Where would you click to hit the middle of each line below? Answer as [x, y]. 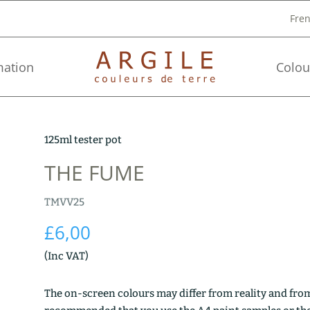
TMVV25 [64, 202]
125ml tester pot [83, 139]
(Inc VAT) [66, 256]
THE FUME [94, 172]
